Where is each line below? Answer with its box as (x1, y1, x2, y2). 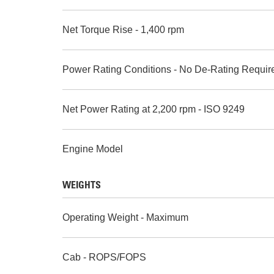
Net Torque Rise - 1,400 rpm (62, 24, 184, 35)
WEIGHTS (62, 181, 101, 191)
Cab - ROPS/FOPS (62, 252, 146, 262)
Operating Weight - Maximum (62, 212, 188, 223)
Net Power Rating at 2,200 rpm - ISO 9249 (62, 104, 245, 114)
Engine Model (62, 144, 123, 154)
